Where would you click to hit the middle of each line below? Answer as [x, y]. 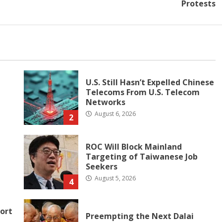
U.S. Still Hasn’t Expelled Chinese [150, 82]
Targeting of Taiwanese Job [142, 156]
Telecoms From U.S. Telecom [143, 92]
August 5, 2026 [115, 178]
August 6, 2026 [115, 113]
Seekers [102, 166]
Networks [106, 102]
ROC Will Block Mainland [134, 146]
